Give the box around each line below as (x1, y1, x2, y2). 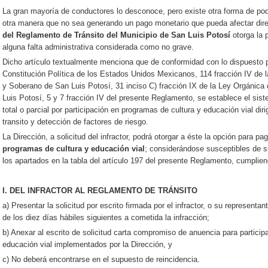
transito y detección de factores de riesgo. (2, 117, 148, 126)
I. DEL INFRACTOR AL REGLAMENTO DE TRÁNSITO (2, 186, 197, 195)
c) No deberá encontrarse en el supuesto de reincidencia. (2, 255, 200, 264)
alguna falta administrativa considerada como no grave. (2, 42, 194, 51)
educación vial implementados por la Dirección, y (2, 240, 172, 249)
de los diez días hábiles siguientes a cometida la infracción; (2, 213, 209, 222)
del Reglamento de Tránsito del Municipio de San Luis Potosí (2, 31, 230, 39)
